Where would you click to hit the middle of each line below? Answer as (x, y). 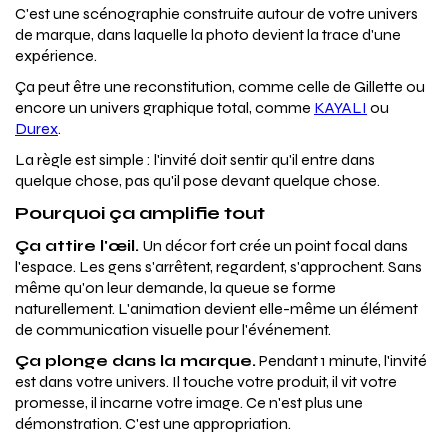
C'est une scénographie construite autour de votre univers (216, 14)
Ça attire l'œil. (77, 246)
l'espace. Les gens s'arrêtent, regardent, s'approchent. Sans (218, 267)
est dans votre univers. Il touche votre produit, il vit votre (206, 382)
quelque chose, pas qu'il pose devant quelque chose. (197, 181)
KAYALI (340, 108)
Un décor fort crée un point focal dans (273, 246)
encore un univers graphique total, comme (164, 108)
